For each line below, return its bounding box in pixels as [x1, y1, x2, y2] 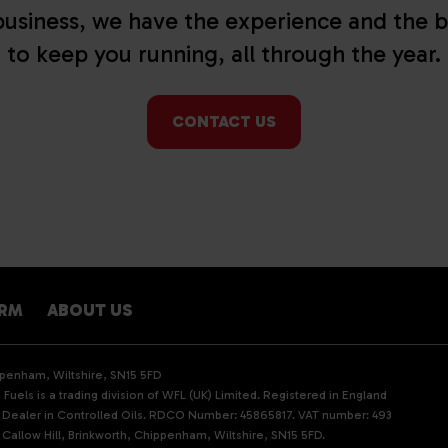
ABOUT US [47, 299, 133, 320]
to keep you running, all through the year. [7, 40, 441, 68]
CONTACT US [172, 111, 276, 131]
